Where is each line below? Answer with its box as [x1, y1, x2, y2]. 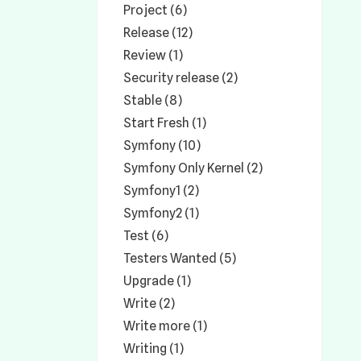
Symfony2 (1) [123, 205, 199, 221]
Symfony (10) [123, 138, 201, 153]
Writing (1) [123, 341, 184, 356]
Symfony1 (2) [123, 183, 199, 198]
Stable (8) [123, 93, 182, 108]
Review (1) [123, 48, 183, 63]
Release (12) [123, 25, 193, 40]
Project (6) [123, 2, 187, 18]
